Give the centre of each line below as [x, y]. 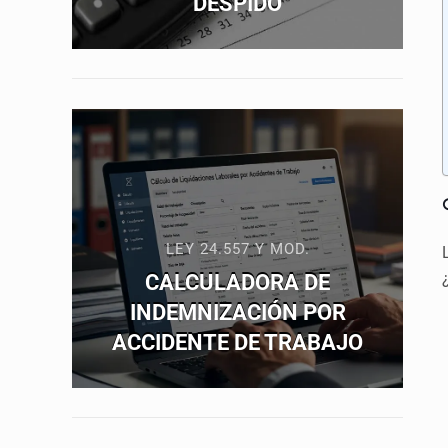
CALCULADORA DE [237, 282]
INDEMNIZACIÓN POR [237, 312]
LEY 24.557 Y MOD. [237, 248]
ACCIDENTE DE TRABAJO [237, 342]
